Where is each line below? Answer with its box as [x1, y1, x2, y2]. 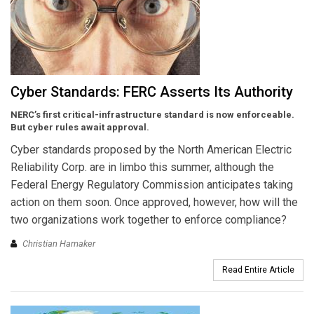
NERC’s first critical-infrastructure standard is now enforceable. [11, 109, 294, 121]
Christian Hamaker [22, 238, 95, 249]
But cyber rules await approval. [11, 122, 149, 133]
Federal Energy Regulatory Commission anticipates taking [11, 178, 293, 192]
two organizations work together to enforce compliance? [11, 213, 287, 227]
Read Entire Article [222, 264, 294, 275]
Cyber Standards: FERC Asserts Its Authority [11, 83, 293, 101]
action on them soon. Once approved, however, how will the [11, 196, 298, 210]
